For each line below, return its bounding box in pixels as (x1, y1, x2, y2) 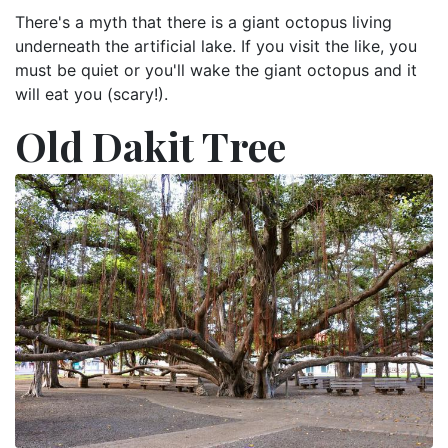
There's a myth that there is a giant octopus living (15, 11, 392, 32)
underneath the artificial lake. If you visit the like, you (15, 35, 417, 56)
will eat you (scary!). (15, 83, 168, 104)
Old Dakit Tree (15, 118, 286, 172)
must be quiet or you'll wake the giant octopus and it (15, 59, 417, 80)
